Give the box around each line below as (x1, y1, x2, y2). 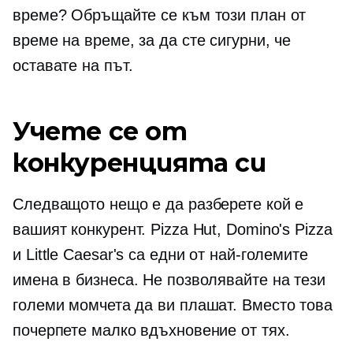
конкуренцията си (13, 147, 266, 178)
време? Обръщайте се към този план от (13, 6, 307, 24)
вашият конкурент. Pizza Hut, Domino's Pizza (13, 221, 333, 238)
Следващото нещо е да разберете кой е (13, 195, 304, 213)
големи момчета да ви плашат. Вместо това (13, 296, 333, 314)
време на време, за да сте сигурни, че (13, 32, 292, 49)
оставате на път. (13, 57, 133, 74)
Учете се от (13, 116, 188, 147)
